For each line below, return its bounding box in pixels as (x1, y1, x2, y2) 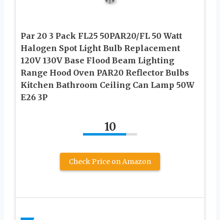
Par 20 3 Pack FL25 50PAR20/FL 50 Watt (21, 30, 182, 41)
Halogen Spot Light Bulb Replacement (21, 43, 180, 53)
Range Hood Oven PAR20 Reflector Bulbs (21, 67, 189, 78)
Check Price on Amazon (69, 157, 151, 166)
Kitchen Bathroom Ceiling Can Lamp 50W (21, 80, 194, 90)
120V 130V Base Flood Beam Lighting (21, 55, 174, 65)
